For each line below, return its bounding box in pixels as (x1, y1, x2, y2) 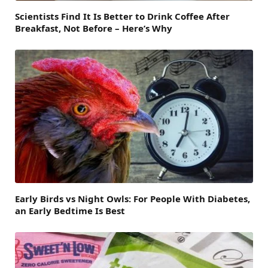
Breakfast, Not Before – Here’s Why (15, 22, 172, 34)
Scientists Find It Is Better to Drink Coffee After (15, 10, 230, 22)
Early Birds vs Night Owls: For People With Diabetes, (15, 193, 250, 205)
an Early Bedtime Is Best (15, 205, 125, 217)
